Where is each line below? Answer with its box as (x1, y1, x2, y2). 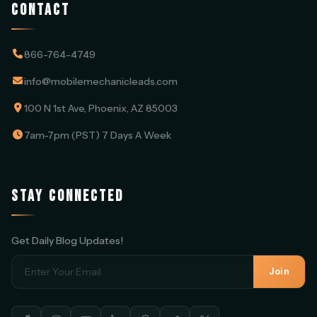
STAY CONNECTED (11, 186, 124, 206)
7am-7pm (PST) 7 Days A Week (24, 128, 171, 142)
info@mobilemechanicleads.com (24, 74, 178, 88)
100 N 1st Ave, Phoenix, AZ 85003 (24, 101, 178, 115)
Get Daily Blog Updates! (11, 234, 123, 247)
